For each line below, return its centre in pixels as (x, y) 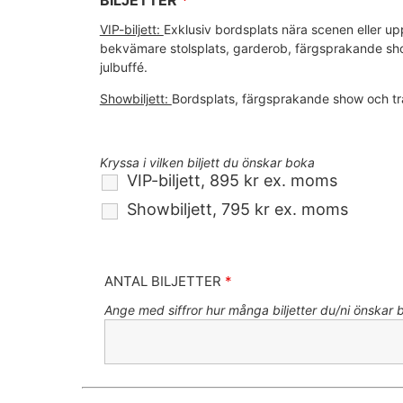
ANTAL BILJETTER (164, 282)
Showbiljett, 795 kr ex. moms (237, 210)
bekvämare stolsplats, (166, 49)
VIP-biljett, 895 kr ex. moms (232, 181)
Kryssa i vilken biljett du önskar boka (207, 163)
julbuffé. (123, 67)
